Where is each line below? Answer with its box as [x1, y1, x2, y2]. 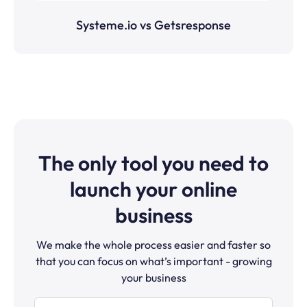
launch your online [70, 176, 237, 203]
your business [121, 271, 186, 285]
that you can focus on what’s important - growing [35, 254, 272, 269]
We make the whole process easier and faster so [36, 238, 271, 252]
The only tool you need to [38, 150, 269, 177]
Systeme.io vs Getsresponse [76, 17, 231, 34]
